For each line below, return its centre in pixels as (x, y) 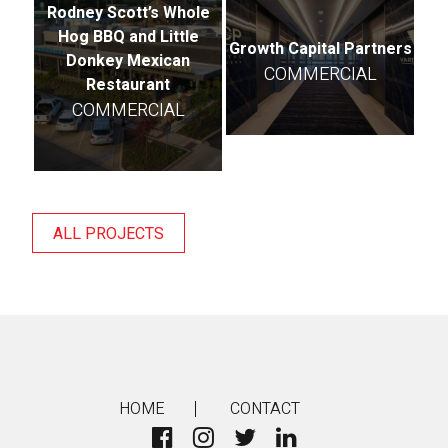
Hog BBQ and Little (128, 36)
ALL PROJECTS (108, 233)
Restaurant (128, 84)
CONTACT (264, 408)
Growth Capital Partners (320, 48)
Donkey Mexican (128, 60)
